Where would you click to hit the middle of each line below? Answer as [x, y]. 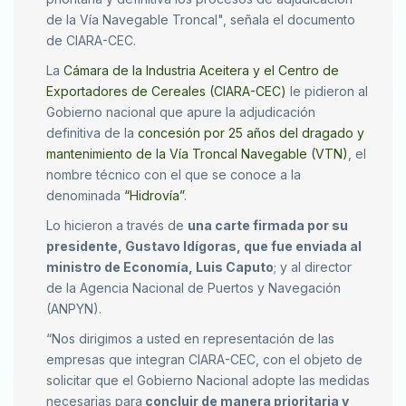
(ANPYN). [74, 309]
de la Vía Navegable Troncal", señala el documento [201, 20]
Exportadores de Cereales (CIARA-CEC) [166, 92]
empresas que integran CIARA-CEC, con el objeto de [204, 360]
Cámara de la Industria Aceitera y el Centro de [201, 71]
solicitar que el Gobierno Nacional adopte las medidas [208, 381]
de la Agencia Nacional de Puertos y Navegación [193, 288]
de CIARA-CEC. [91, 41]
